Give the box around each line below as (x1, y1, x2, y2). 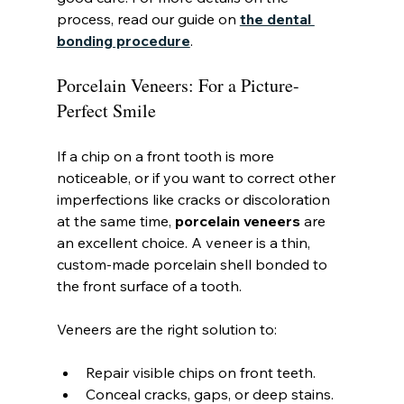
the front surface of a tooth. (56, 276, 242, 295)
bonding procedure (56, 31, 190, 50)
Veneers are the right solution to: (56, 319, 277, 338)
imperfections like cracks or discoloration (56, 189, 334, 208)
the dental (239, 9, 315, 28)
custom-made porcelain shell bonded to (56, 254, 331, 273)
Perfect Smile (56, 97, 156, 123)
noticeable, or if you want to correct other (56, 168, 339, 187)
